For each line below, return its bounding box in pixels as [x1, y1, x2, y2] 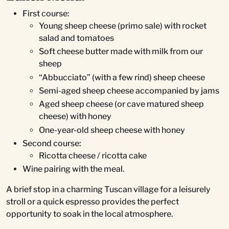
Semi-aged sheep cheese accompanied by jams [39, 85, 219, 96]
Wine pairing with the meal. [22, 164, 125, 174]
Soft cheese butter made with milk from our [39, 47, 203, 57]
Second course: [22, 139, 81, 149]
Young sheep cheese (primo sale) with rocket [39, 20, 207, 31]
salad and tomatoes [39, 33, 114, 43]
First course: [22, 8, 70, 18]
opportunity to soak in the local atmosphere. [6, 209, 173, 219]
